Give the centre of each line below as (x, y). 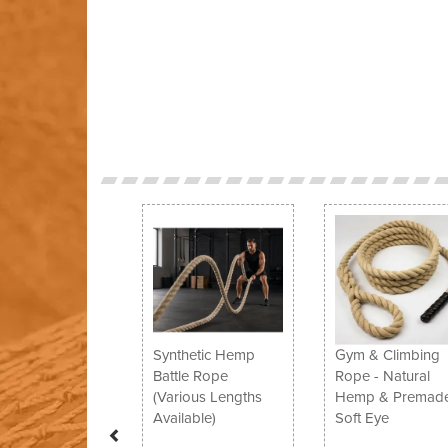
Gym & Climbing (387, 354)
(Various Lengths (207, 396)
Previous (140, 202)
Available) (184, 417)
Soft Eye (361, 417)
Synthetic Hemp (204, 354)
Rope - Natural (382, 375)
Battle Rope (190, 375)
